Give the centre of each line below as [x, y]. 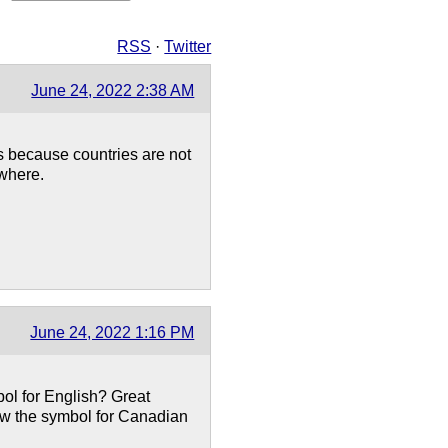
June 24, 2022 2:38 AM [113, 91]
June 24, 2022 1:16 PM [112, 333]
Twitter [188, 47]
